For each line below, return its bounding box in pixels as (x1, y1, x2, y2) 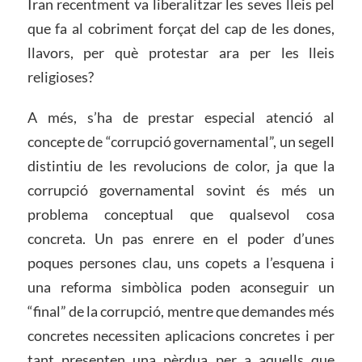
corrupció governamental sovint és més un (27, 180, 335, 199)
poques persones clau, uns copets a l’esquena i (27, 253, 335, 271)
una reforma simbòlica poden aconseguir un (27, 277, 335, 296)
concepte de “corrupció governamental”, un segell (27, 132, 335, 150)
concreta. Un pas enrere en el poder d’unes (27, 229, 335, 247)
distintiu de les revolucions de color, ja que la (27, 156, 335, 175)
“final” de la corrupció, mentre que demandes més (27, 301, 335, 320)
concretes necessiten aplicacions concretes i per (27, 326, 335, 344)
